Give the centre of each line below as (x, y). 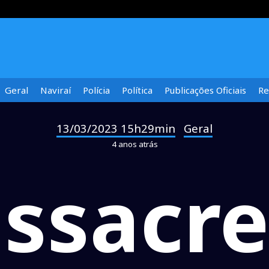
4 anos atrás (134, 144)
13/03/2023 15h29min (116, 128)
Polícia (96, 90)
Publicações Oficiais (205, 90)
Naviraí (56, 90)
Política (137, 90)
